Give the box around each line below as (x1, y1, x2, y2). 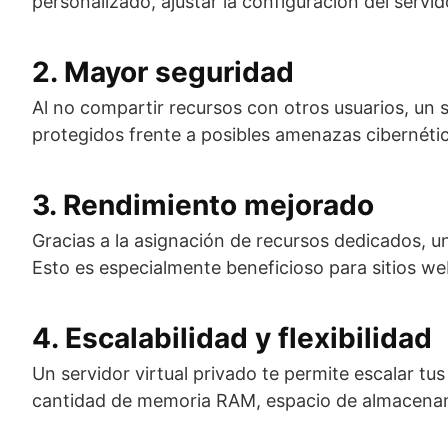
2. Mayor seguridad (32, 55, 294, 89)
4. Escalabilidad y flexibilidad (32, 321, 432, 355)
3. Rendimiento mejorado (32, 188, 374, 222)
